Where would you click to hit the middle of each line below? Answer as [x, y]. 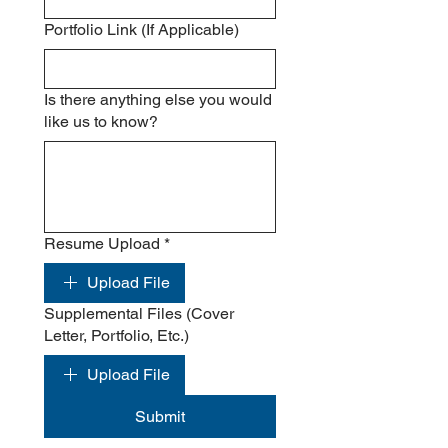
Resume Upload [102, 243]
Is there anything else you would [158, 99]
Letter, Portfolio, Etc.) [116, 335]
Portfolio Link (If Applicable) [141, 29]
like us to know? [101, 121]
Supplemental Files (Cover [139, 313]
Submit [159, 416]
